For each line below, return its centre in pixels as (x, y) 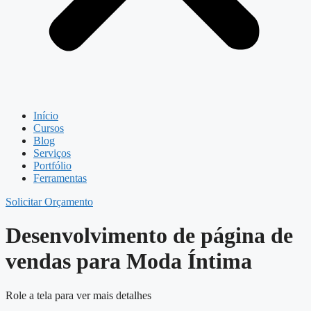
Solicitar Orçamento (49, 202)
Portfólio (52, 166)
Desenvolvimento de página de (149, 236)
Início (46, 116)
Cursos (49, 128)
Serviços (52, 153)
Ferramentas (60, 178)
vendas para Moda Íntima (129, 261)
